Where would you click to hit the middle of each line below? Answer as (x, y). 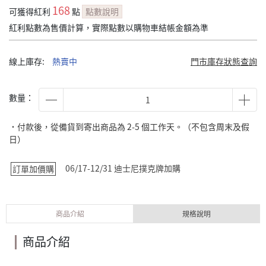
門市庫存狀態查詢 (224, 61)
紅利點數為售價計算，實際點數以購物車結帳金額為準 (109, 27)
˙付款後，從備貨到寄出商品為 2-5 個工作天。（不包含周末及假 (129, 126)
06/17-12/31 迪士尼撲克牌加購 (123, 168)
